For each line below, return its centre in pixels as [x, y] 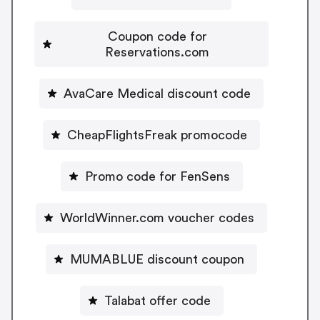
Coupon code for [157, 36]
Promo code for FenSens [157, 176]
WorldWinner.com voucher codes [157, 217]
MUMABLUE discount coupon [157, 259]
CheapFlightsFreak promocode [157, 135]
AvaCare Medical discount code [157, 93]
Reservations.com [157, 52]
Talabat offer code [157, 300]
